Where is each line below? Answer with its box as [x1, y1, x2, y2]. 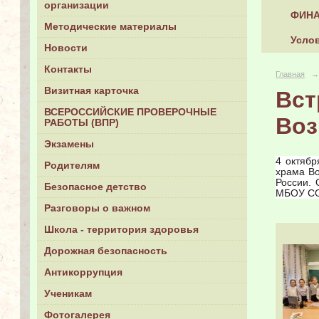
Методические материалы [44, 21, 177, 33]
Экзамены [44, 139, 94, 150]
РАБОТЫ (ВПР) [44, 117, 119, 129]
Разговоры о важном [44, 203, 150, 214]
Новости [44, 43, 88, 54]
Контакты [44, 64, 92, 75]
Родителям [44, 160, 100, 172]
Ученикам [44, 288, 92, 300]
